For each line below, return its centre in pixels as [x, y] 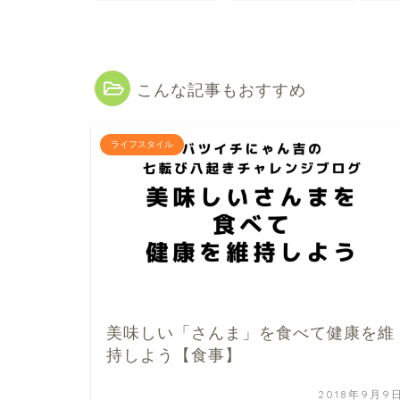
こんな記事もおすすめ [221, 89]
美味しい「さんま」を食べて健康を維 [250, 333]
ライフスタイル [142, 144]
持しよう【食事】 [174, 355]
